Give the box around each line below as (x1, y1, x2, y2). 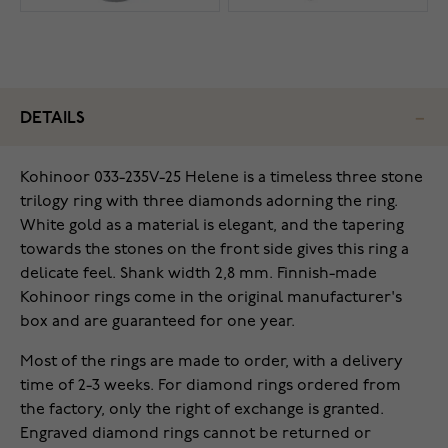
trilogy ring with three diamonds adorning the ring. (20, 194, 398, 211)
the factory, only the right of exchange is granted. (20, 402, 384, 419)
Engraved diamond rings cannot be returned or (20, 426, 371, 443)
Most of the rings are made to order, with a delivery (20, 354, 403, 371)
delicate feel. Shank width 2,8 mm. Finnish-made (20, 266, 377, 283)
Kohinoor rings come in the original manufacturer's (20, 290, 402, 307)
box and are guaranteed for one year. (20, 314, 295, 331)
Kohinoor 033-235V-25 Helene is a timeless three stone (20, 170, 423, 187)
